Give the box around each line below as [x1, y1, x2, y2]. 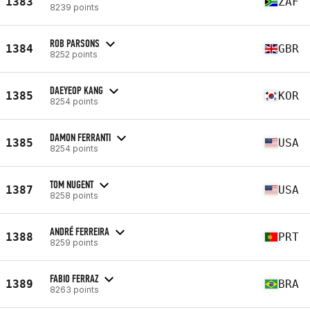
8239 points [50, 1, 99, 12]
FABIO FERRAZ [50, 271, 98, 285]
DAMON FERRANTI [50, 130, 111, 144]
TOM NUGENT [50, 177, 93, 191]
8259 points [50, 237, 98, 248]
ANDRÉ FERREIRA [50, 224, 109, 238]
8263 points [50, 284, 99, 295]
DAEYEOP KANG [50, 83, 103, 97]
